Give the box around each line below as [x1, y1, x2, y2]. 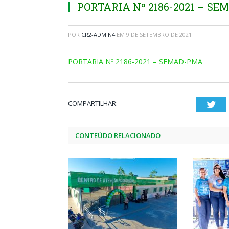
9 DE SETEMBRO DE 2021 [126, 31, 192, 38]
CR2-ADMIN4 [81, 31, 115, 38]
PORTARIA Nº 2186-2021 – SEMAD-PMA [68, 57, 202, 66]
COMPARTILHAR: [68, 99, 118, 108]
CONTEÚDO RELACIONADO [75, 131, 161, 140]
